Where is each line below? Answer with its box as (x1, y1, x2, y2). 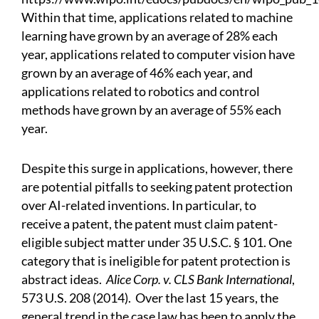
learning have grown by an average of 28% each (21, 28, 278, 44)
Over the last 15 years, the (135, 290, 278, 306)
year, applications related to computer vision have (21, 46, 295, 63)
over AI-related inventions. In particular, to (21, 197, 256, 214)
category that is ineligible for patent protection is (21, 253, 291, 269)
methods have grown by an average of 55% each (21, 102, 281, 118)
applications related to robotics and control (21, 83, 260, 100)
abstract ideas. (21, 271, 102, 288)
